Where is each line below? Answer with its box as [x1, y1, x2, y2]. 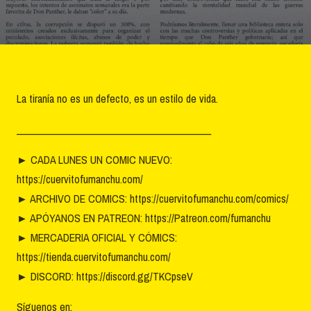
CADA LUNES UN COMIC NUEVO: [28, 151, 172, 167]
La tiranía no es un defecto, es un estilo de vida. [17, 90, 218, 106]
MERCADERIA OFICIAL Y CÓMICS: [28, 229, 177, 245]
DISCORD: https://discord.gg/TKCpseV [28, 268, 193, 284]
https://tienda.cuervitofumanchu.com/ [17, 249, 171, 264]
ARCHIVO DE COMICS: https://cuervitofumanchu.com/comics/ [28, 190, 289, 206]
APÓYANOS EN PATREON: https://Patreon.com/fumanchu [28, 210, 271, 226]
